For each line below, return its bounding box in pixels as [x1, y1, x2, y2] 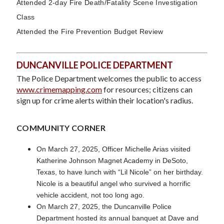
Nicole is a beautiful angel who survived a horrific [36, 179, 190, 187]
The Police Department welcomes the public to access [16, 73, 201, 83]
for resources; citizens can [102, 84, 192, 94]
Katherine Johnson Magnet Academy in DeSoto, [36, 156, 188, 164]
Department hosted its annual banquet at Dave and [36, 213, 198, 222]
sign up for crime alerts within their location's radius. [16, 95, 193, 105]
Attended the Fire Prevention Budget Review [16, 27, 163, 35]
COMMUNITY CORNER [16, 122, 105, 132]
